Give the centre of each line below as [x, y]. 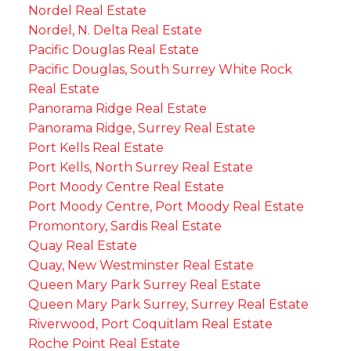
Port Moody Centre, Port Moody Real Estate [166, 206]
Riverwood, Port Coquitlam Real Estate [150, 324]
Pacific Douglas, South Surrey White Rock [160, 69]
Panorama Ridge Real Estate [117, 108]
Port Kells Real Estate [96, 147]
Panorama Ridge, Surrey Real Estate [141, 128]
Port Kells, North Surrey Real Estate [140, 167]
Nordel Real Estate [87, 10]
